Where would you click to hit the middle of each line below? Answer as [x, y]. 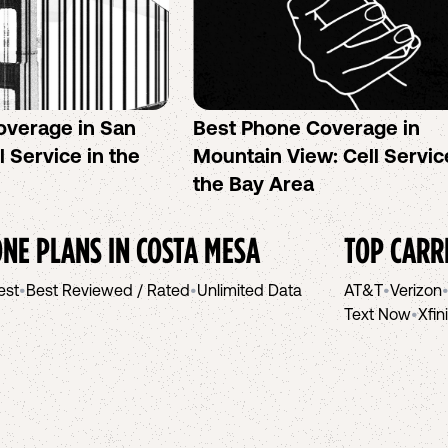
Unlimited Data [249, 290]
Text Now [377, 314]
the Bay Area [254, 183]
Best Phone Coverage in [307, 127]
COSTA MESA [198, 249]
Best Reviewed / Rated [108, 290]
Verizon [416, 290]
